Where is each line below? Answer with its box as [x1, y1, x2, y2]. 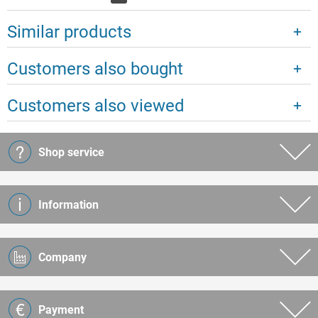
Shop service [38, 146, 104, 160]
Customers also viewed [7, 96, 185, 116]
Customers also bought [7, 59, 183, 79]
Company [38, 251, 87, 265]
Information [38, 198, 99, 212]
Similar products [7, 22, 131, 43]
